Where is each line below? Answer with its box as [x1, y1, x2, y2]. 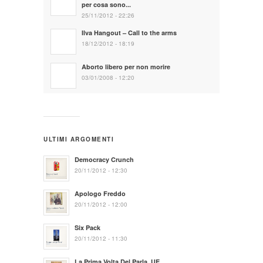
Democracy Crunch [75, 154, 134, 164]
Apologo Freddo [75, 188, 126, 198]
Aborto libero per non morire [82, 62, 170, 71]
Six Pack [75, 222, 100, 232]
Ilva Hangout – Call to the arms [82, 28, 177, 37]
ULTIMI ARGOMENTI [43, 134, 114, 143]
